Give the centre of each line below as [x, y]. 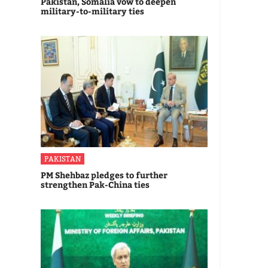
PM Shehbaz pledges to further [104, 175]
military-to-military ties [92, 11]
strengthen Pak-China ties [95, 185]
